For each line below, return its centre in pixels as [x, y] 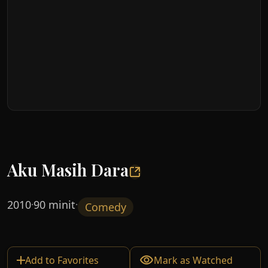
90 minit [54, 205]
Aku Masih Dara [68, 170]
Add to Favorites [62, 260]
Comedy [106, 207]
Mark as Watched [193, 260]
